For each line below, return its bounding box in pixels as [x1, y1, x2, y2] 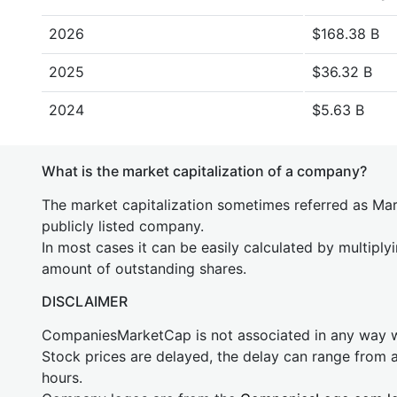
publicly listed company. [42, 217, 204, 235]
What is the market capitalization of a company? [42, 162, 367, 180]
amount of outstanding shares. [42, 260, 246, 277]
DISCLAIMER [42, 292, 128, 310]
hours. [42, 369, 82, 386]
